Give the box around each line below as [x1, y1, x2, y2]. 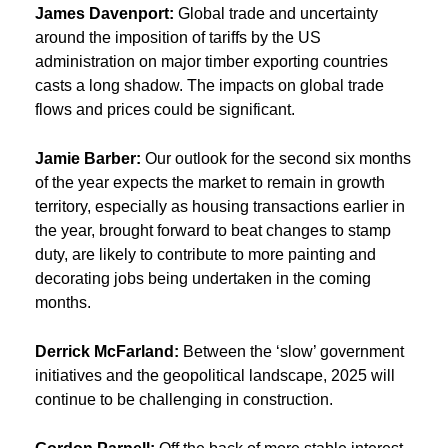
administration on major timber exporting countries [35, 52, 388, 70]
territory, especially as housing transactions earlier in [35, 197, 405, 215]
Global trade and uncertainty [174, 4, 378, 22]
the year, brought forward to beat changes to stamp [35, 221, 391, 239]
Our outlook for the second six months [141, 149, 411, 167]
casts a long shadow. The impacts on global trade [35, 76, 384, 94]
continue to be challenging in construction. [35, 390, 333, 408]
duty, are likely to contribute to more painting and [35, 245, 376, 263]
